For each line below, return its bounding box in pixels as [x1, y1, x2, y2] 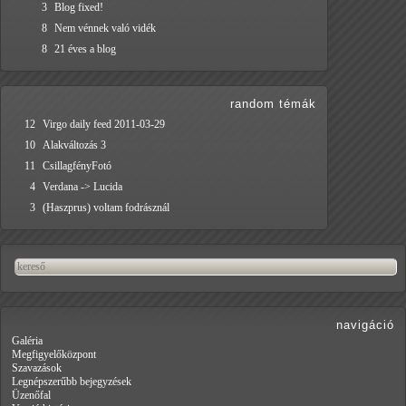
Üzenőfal [12, 389, 51, 402]
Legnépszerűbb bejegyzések [12, 375, 131, 389]
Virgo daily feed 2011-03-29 [43, 118, 165, 131]
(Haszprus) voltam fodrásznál [43, 201, 169, 215]
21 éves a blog [54, 43, 116, 56]
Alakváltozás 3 [43, 139, 106, 152]
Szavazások [12, 362, 62, 375]
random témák [230, 97, 316, 111]
